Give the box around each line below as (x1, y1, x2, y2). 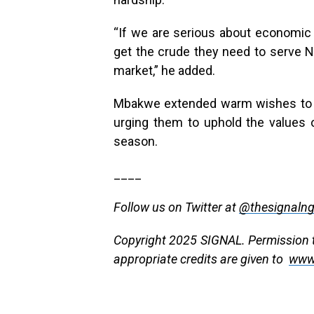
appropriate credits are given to (114, 252, 286, 267)
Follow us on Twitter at (114, 200, 239, 215)
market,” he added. (114, 63, 215, 78)
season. (114, 134, 158, 149)
